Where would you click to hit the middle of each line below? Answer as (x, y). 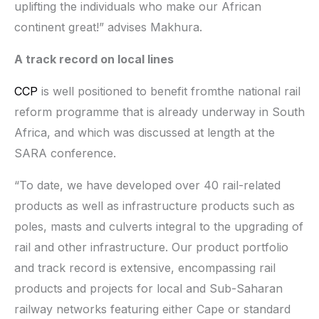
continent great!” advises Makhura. (108, 27)
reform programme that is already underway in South (159, 111)
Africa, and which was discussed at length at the (145, 132)
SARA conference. (65, 153)
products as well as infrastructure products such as (155, 205)
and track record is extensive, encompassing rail (145, 267)
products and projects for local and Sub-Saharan (148, 288)
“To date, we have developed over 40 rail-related (147, 185)
